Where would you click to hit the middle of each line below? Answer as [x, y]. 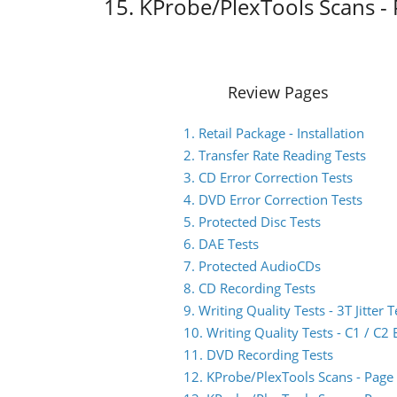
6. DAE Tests [221, 244]
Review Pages [278, 92]
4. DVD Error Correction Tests [273, 199]
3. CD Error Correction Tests [268, 177]
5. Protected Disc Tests [252, 222]
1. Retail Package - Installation [274, 133]
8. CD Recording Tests [249, 288]
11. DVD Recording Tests [258, 354]
